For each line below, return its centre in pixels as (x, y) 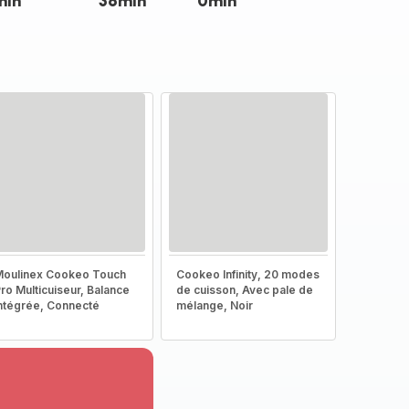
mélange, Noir (214, 305)
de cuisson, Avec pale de (244, 290)
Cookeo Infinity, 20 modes (247, 274)
